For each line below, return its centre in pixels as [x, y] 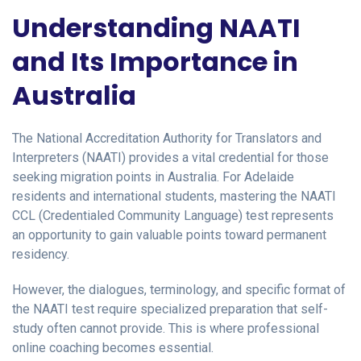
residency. [41, 254]
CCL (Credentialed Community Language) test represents [173, 215]
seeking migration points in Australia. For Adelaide [153, 176]
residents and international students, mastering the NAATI [174, 196]
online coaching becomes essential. [113, 347]
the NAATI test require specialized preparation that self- [170, 309]
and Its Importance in [155, 61]
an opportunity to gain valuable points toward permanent [169, 234]
